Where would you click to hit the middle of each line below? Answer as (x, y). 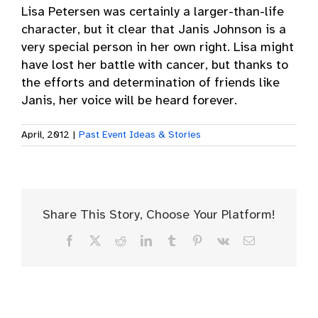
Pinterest (221, 240)
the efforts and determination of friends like (150, 83)
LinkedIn (171, 240)
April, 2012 (45, 135)
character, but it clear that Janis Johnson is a (154, 30)
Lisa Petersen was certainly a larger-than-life (153, 12)
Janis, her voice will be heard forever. (129, 101)
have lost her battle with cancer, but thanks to (155, 66)
